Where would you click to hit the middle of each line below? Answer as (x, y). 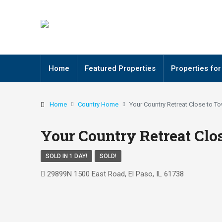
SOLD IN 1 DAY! (66, 156)
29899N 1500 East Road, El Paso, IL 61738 (115, 174)
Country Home (98, 104)
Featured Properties (120, 68)
